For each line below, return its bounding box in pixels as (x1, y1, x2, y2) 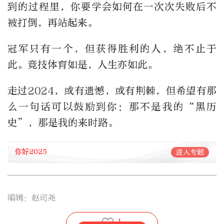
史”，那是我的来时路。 (7, 116, 118, 128)
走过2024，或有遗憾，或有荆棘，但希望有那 (7, 84, 216, 96)
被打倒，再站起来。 (7, 16, 97, 28)
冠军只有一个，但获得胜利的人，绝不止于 (7, 42, 216, 54)
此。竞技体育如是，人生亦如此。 (7, 58, 157, 70)
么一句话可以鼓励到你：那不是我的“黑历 (7, 100, 216, 112)
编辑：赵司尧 (7, 192, 55, 202)
